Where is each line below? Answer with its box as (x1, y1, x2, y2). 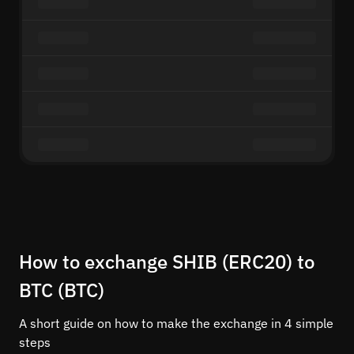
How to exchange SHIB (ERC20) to (19, 249, 314, 274)
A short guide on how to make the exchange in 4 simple (19, 315, 333, 331)
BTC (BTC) (19, 277, 104, 303)
